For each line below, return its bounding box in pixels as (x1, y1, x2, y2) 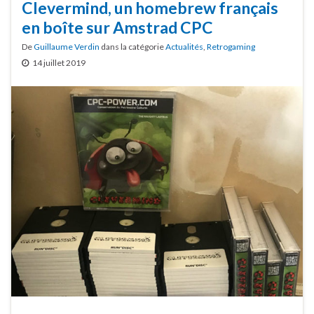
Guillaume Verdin (34, 41, 100, 53)
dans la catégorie (100, 41, 165, 53)
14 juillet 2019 (32, 57, 86, 69)
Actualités (165, 41, 203, 53)
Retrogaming (207, 41, 255, 53)
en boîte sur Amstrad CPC (22, 18, 213, 38)
